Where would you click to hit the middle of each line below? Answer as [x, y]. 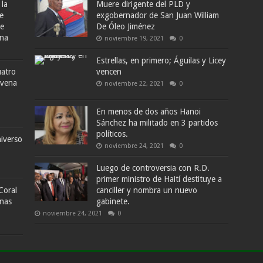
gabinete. [113, 201]
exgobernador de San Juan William [158, 15]
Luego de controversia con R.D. [153, 168]
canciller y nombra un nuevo [147, 190]
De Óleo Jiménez [126, 26]
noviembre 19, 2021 [134, 38]
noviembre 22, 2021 [134, 84]
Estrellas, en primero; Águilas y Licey [161, 60]
